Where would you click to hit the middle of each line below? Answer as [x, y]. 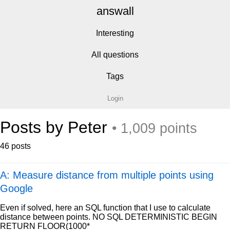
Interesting [115, 33]
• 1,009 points [155, 128]
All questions [115, 55]
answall [115, 11]
